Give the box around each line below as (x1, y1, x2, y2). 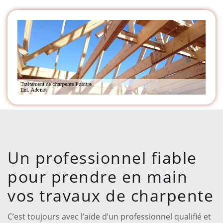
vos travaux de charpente (7, 184, 214, 206)
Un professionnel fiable (7, 146, 197, 168)
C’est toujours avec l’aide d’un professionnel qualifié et (7, 211, 211, 222)
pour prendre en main (7, 165, 188, 187)
